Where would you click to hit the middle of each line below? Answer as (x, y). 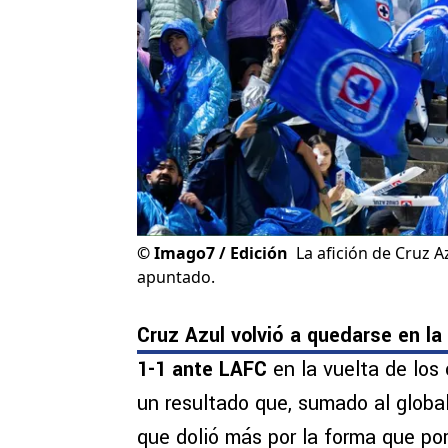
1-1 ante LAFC (205, 370)
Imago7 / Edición (221, 253)
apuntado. (176, 277)
